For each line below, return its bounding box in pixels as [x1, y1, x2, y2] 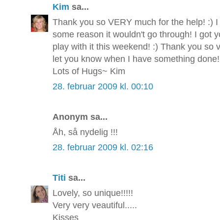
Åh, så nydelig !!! [53, 127, 118, 137]
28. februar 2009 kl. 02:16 [53, 142, 153, 153]
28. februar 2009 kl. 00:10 [53, 82, 153, 92]
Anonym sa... [53, 112, 108, 122]
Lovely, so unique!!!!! [53, 188, 133, 198]
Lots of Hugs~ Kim [53, 66, 125, 77]
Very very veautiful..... [53, 200, 137, 211]
